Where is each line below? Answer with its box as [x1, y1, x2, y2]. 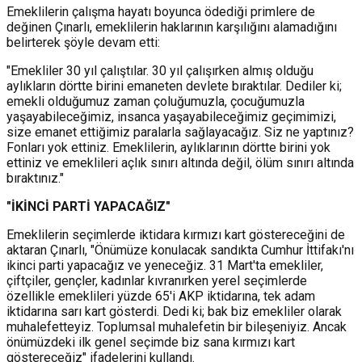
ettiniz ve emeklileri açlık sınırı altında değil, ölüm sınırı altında [6, 154, 354, 170]
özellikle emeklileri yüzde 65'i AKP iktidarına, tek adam [6, 288, 315, 304]
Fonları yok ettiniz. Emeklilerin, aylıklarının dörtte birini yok [6, 139, 330, 155]
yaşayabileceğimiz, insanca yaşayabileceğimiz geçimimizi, [6, 108, 336, 124]
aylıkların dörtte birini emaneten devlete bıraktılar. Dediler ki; [6, 78, 342, 94]
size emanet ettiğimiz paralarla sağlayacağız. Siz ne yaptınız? [6, 124, 354, 140]
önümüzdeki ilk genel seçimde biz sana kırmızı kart [6, 334, 295, 350]
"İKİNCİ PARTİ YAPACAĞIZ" [6, 198, 170, 214]
